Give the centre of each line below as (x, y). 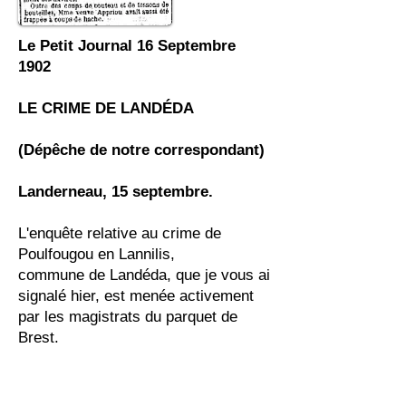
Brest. (41, 338)
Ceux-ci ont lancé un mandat (115, 379)
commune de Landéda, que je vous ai (144, 275)
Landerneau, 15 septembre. (118, 192)
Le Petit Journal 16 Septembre (127, 46)
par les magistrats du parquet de (128, 317)
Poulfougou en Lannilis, (97, 254)
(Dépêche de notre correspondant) (141, 150)
